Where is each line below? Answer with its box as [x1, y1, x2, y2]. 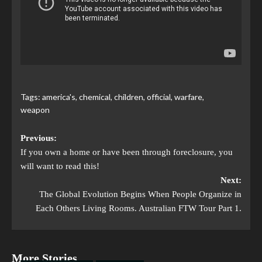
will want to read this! [20, 161, 99, 171]
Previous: [20, 133, 57, 143]
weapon [20, 104, 50, 115]
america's [42, 91, 75, 102]
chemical [79, 91, 111, 102]
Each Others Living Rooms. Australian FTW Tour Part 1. [36, 203, 242, 213]
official [147, 91, 171, 102]
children [114, 91, 143, 102]
